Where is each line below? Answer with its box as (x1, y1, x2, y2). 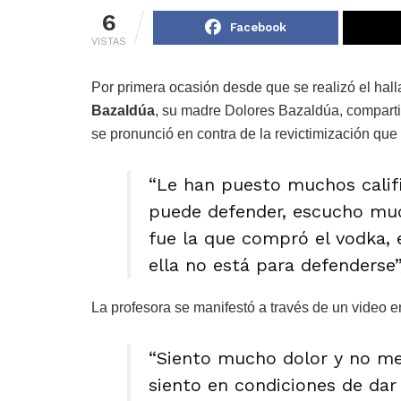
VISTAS (91, 36, 126, 48)
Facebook (230, 21, 287, 35)
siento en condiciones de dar (149, 374, 397, 397)
